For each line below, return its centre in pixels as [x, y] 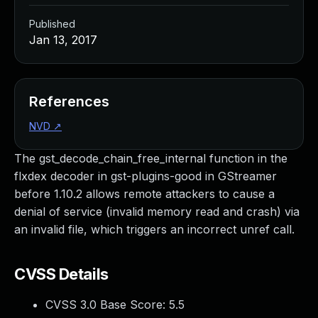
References [69, 102]
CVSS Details [61, 274]
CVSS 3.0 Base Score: [107, 305]
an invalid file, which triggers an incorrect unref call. [154, 229]
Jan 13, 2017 [63, 40]
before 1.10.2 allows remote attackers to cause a [144, 194]
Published [52, 24]
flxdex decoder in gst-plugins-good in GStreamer [146, 176]
